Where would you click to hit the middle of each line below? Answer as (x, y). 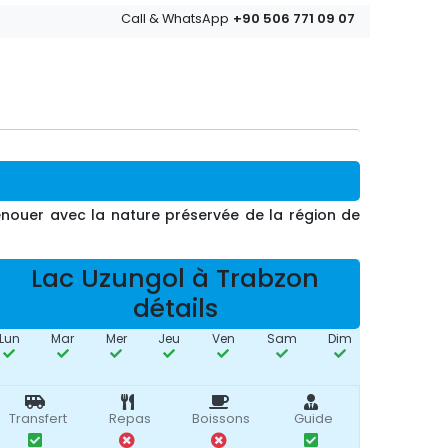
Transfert (37, 418)
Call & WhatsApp (175, 18)
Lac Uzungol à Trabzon (175, 278)
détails (175, 308)
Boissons (221, 418)
